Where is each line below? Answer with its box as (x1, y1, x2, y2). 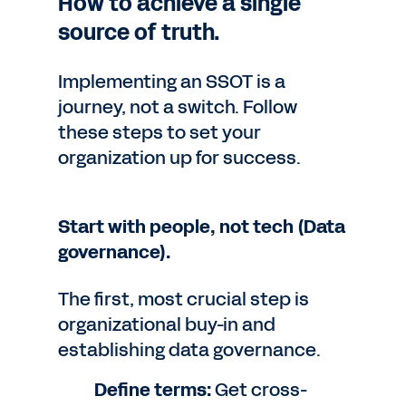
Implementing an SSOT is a (58, 69, 285, 94)
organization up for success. (58, 145, 301, 170)
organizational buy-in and (58, 312, 275, 337)
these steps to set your (58, 120, 261, 145)
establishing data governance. (58, 337, 321, 362)
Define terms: (94, 377, 211, 402)
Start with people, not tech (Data (58, 214, 345, 239)
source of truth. (58, 17, 220, 48)
